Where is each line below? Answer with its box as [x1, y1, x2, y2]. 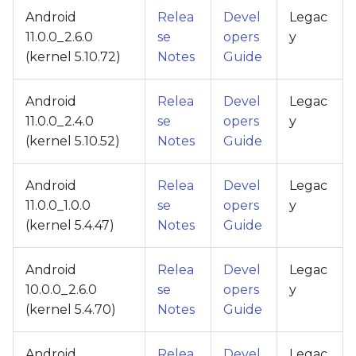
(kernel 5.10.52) [25, 133, 120, 149]
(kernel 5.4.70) [25, 301, 116, 317]
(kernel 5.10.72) [25, 48, 121, 64]
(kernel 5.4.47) [25, 217, 114, 233]
